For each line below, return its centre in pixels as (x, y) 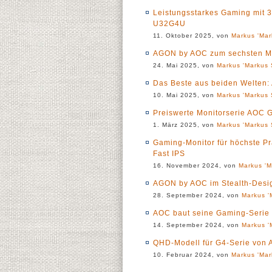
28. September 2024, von (197, 195)
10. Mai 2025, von (185, 95)
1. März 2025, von (185, 125)
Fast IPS (169, 154)
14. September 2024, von (197, 225)
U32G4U (169, 24)
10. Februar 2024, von (192, 255)
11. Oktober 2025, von (192, 36)
